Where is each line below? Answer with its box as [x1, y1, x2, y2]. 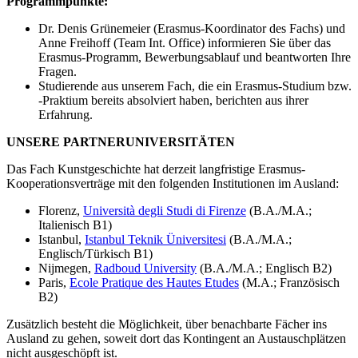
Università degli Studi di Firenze [83, 203, 246, 217]
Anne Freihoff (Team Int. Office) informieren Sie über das [38, 35, 331, 50]
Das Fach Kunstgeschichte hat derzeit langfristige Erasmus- [6, 161, 305, 176]
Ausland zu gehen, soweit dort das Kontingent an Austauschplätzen [6, 331, 346, 345]
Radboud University [94, 261, 197, 275]
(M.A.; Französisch [239, 275, 340, 289]
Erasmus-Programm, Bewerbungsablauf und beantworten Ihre [38, 50, 351, 64]
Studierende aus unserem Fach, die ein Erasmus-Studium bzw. [38, 78, 352, 93]
